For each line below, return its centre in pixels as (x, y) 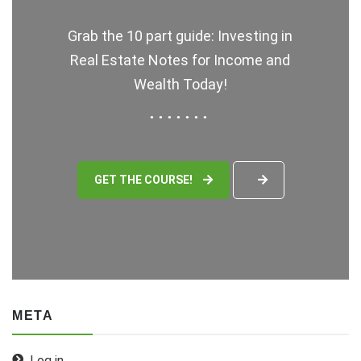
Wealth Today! (180, 85)
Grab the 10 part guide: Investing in (180, 36)
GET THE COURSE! (144, 180)
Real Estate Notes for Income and (180, 60)
